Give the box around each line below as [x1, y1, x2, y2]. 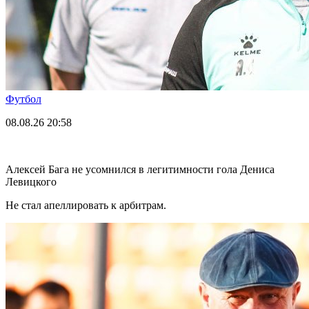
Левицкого [6, 175, 57, 188]
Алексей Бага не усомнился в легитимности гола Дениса [6, 163, 275, 175]
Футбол [6, 92, 41, 105]
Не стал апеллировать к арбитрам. [6, 199, 166, 211]
